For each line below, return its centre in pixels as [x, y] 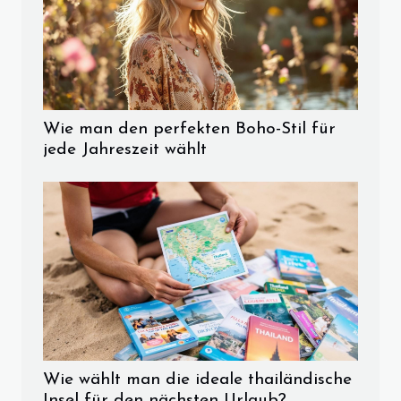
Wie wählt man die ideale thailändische [197, 380]
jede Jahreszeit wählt [125, 150]
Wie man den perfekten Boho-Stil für [189, 130]
